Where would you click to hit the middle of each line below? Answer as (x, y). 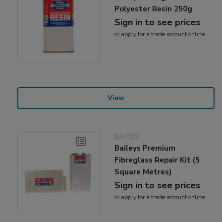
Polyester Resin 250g (154, 9)
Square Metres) (143, 172)
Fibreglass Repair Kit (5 (157, 160)
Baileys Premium (145, 148)
